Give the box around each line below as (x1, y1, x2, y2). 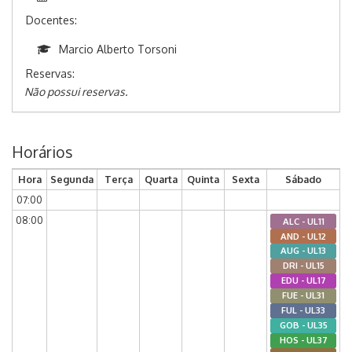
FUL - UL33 (281, 304, 325, 317)
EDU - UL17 (280, 274, 326, 287)
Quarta (144, 173, 178, 186)
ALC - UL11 (282, 214, 324, 227)
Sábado (285, 173, 321, 186)
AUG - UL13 (280, 244, 326, 257)
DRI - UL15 (282, 259, 324, 272)
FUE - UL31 (282, 289, 324, 302)
